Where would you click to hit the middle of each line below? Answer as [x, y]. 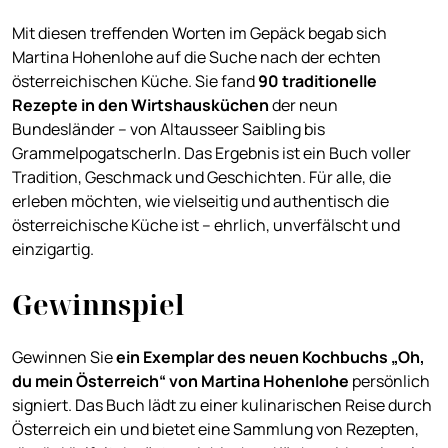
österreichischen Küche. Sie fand [135, 81]
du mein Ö [50, 381]
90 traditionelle [317, 81]
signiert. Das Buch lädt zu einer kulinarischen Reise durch [222, 405]
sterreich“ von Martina [175, 381]
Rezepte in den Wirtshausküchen [140, 105]
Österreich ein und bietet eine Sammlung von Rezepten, [215, 429]
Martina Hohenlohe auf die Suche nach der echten [196, 57]
